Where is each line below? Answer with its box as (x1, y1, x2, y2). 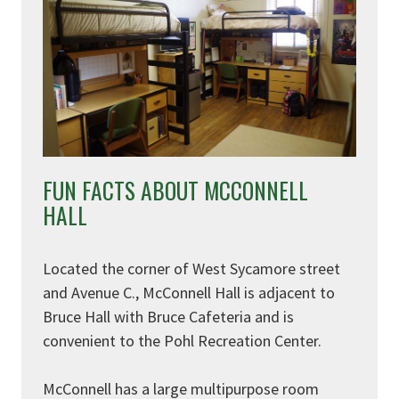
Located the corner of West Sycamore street (43, 258, 340, 280)
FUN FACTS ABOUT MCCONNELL (43, 174, 308, 208)
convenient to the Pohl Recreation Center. (43, 330, 322, 352)
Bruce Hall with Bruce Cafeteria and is (43, 306, 294, 328)
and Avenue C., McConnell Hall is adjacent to (43, 282, 335, 304)
